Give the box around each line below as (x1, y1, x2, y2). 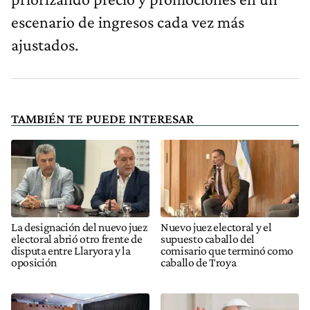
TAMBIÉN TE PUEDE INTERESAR (11, 111, 194, 127)
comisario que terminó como (161, 243, 293, 257)
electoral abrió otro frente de (11, 231, 143, 246)
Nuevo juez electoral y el (161, 219, 272, 234)
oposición (11, 255, 57, 269)
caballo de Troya (161, 255, 237, 269)
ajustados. (11, 35, 78, 55)
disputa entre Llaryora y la (11, 243, 131, 257)
